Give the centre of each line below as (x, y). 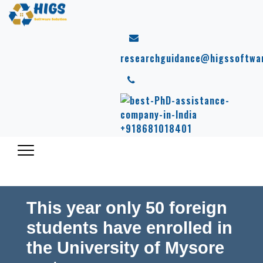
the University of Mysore (125, 248)
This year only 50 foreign (127, 208)
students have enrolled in (129, 228)
